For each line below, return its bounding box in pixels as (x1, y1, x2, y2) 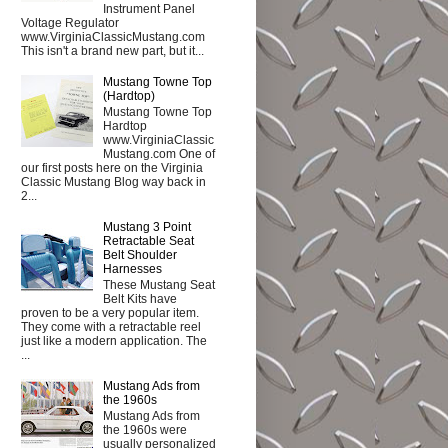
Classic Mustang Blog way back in (21, 175, 206, 190)
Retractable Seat (102, 233, 194, 248)
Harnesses (102, 261, 162, 276)
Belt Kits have (102, 292, 177, 307)
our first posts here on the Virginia (21, 161, 203, 176)
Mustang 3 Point (102, 219, 191, 234)
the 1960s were (102, 423, 187, 438)
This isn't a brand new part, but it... (21, 43, 204, 58)
